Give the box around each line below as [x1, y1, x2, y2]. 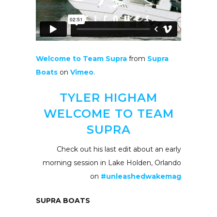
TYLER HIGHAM [60, 90, 157, 105]
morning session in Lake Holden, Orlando [43, 158, 181, 167]
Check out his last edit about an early [57, 144, 181, 154]
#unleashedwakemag [101, 171, 181, 181]
